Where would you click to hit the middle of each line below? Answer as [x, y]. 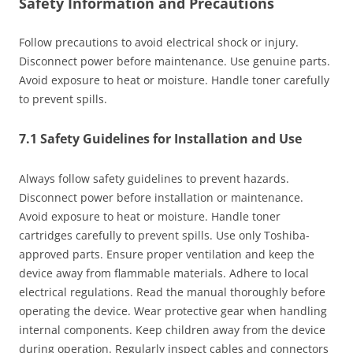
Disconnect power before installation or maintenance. [161, 197]
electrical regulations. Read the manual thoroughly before [172, 292]
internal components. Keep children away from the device [172, 329]
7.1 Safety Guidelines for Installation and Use [160, 138]
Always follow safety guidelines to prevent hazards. [154, 178]
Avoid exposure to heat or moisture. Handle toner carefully [174, 80]
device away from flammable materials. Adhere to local [164, 273]
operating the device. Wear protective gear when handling [173, 310]
